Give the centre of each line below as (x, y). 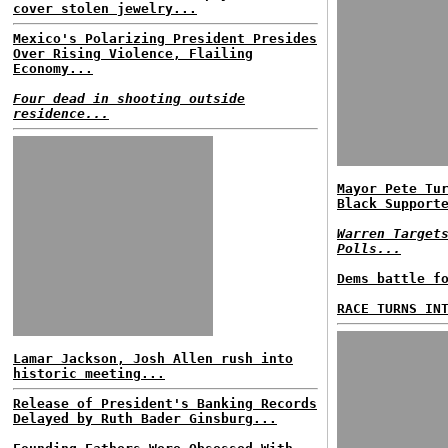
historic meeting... (89, 373)
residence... (61, 113)
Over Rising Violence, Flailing (133, 53)
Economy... (53, 68)
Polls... (369, 248)
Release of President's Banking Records (165, 403)
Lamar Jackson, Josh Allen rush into (153, 358)
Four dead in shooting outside (129, 98)
